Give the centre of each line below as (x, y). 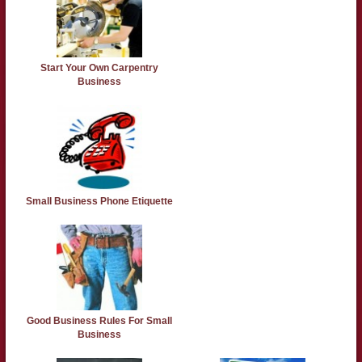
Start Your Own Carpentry (99, 68)
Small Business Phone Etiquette (99, 202)
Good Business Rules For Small (99, 321)
